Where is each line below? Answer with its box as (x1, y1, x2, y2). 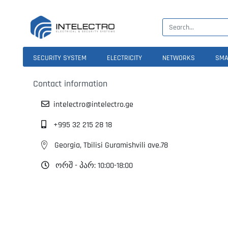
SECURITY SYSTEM (33, 53, 87, 63)
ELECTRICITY (107, 53, 142, 63)
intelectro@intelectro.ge (53, 99, 133, 110)
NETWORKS (162, 53, 195, 63)
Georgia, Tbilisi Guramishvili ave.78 (54, 140, 168, 151)
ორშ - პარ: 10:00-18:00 (53, 160, 133, 171)
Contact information (33, 78, 107, 90)
